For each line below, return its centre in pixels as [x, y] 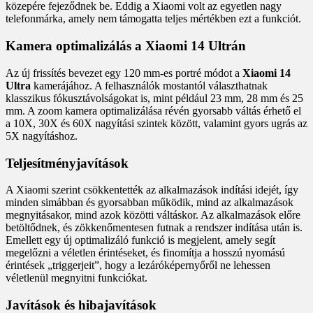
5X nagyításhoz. [42, 136]
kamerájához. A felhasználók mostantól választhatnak [149, 85]
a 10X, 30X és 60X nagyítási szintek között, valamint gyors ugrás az [156, 123]
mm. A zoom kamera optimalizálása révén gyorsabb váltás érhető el [153, 110]
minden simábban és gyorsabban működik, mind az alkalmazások [150, 203]
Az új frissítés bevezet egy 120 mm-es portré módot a [124, 73]
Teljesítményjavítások [67, 163]
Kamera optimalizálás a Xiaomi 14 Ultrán [126, 46]
